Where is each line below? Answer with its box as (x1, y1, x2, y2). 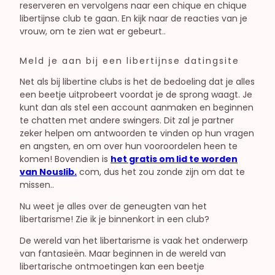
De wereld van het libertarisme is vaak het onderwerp (20, 234, 248, 247)
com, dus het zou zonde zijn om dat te (77, 165, 245, 178)
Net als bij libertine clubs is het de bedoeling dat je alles (20, 75, 255, 88)
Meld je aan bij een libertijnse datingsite (20, 54, 239, 67)
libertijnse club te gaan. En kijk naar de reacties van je (20, 12, 247, 25)
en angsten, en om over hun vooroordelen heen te (20, 139, 238, 152)
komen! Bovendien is (20, 152, 110, 165)
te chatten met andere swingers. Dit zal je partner (20, 114, 234, 126)
